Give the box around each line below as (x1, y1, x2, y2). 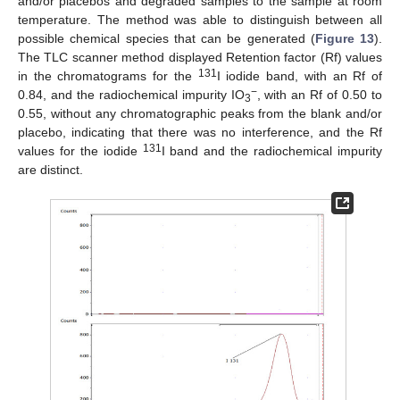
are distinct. (18, 162, 83, 178)
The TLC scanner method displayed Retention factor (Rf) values (18, 50, 382, 65)
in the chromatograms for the (18, 69, 198, 84)
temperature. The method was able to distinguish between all (18, 12, 382, 28)
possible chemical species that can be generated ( (18, 31, 315, 46)
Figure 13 (314, 31, 374, 46)
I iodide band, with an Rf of (216, 69, 383, 84)
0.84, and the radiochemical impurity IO (18, 87, 245, 103)
